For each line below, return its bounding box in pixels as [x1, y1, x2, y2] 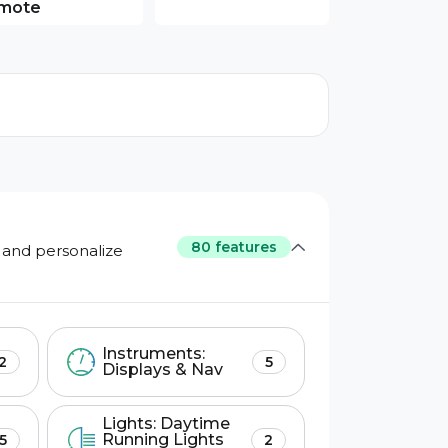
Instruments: [101, 344, 205, 363]
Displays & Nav [101, 360, 223, 379]
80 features [191, 238, 277, 256]
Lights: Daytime [101, 414, 230, 433]
